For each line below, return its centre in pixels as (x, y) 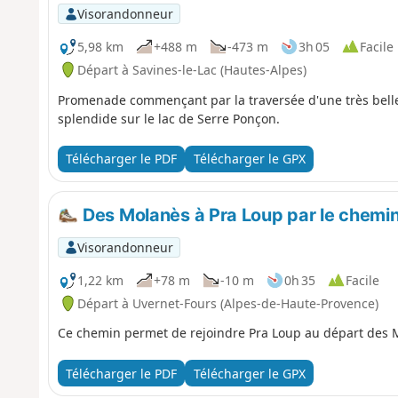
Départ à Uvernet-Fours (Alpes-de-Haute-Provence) (227, 303)
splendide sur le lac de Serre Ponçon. (168, 118)
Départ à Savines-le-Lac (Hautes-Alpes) (191, 69)
